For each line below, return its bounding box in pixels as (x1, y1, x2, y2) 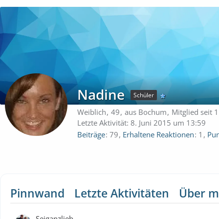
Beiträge (77, 129, 105, 139)
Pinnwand (10, 185, 65, 201)
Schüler (133, 91, 154, 99)
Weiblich (77, 107, 106, 117)
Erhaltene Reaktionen (123, 129, 194, 139)
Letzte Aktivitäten (74, 185, 169, 201)
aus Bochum (125, 107, 167, 117)
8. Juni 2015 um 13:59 (131, 118, 206, 128)
